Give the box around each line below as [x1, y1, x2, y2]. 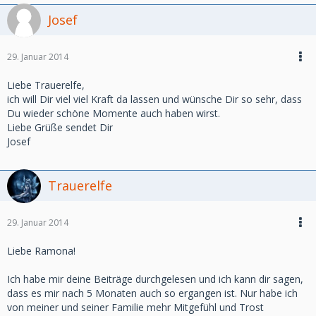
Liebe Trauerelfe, [7, 78, 85, 92]
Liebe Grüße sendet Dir [7, 121, 113, 134]
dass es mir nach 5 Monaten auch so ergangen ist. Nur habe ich [7, 286, 298, 300]
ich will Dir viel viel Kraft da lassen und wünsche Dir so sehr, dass [7, 92, 302, 106]
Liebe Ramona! [7, 244, 75, 257]
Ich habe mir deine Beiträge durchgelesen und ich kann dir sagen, [7, 272, 303, 286]
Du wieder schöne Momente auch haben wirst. [7, 107, 220, 120]
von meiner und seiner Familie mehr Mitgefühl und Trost [7, 300, 264, 314]
